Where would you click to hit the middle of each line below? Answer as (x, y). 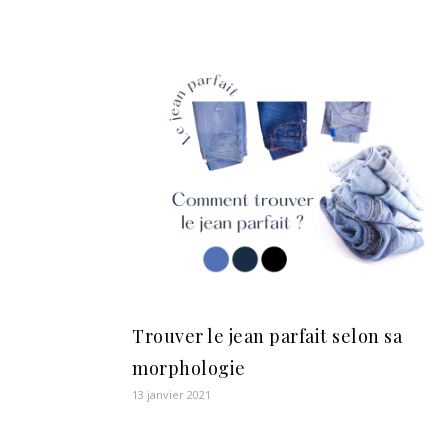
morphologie (189, 367)
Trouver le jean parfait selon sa (267, 335)
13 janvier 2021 (171, 394)
